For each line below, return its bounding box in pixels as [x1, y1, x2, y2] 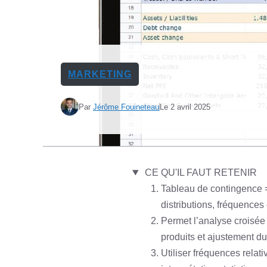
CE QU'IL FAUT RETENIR [144, 167, 257, 178]
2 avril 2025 [170, 102, 210, 111]
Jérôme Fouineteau [93, 102, 159, 111]
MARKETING [68, 69, 132, 79]
